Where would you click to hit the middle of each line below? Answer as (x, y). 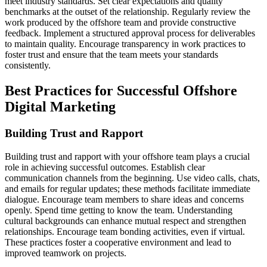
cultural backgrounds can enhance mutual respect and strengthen (125, 221)
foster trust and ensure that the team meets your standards (111, 55)
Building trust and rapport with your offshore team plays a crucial (127, 156)
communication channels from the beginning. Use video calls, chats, (132, 178)
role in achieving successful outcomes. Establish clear (105, 167)
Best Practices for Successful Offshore (121, 91)
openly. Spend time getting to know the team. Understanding (119, 210)
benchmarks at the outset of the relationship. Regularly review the (128, 12)
